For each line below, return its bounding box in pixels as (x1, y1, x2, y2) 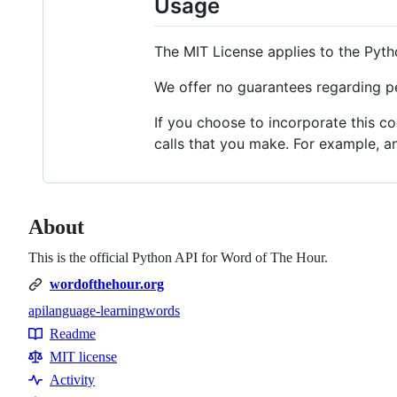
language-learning (45, 303, 145, 319)
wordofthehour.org (50, 276, 164, 292)
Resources (28, 335, 100, 354)
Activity (50, 372, 95, 388)
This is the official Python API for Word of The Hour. (28, 250, 328, 266)
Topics (28, 319, 74, 339)
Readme (50, 326, 96, 342)
